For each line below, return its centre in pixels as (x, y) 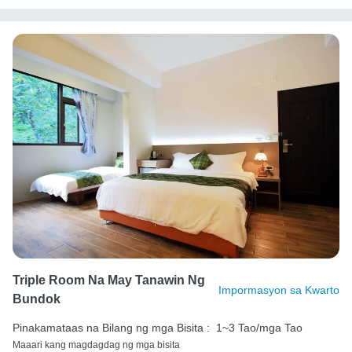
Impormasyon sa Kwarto (279, 290)
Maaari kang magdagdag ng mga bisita (96, 345)
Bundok (37, 299)
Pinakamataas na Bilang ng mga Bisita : (111, 327)
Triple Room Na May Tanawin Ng (109, 280)
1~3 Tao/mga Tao (259, 327)
